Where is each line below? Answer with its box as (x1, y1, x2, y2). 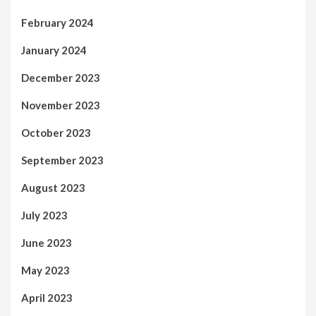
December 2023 (21, 71, 100, 84)
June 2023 (21, 236, 72, 249)
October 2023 (21, 126, 91, 139)
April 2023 (21, 291, 73, 304)
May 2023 (21, 264, 70, 276)
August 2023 (21, 181, 85, 194)
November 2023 (21, 99, 100, 111)
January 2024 (21, 44, 87, 56)
